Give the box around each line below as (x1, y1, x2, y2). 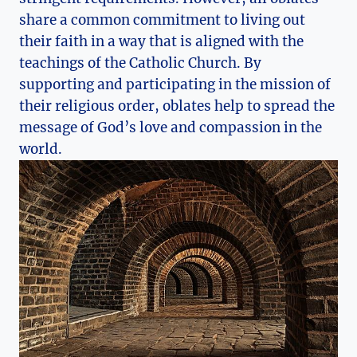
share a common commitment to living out (19, 10, 305, 29)
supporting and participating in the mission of (19, 75, 331, 93)
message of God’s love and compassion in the (19, 118, 322, 136)
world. (19, 139, 62, 158)
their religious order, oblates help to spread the (19, 96, 335, 115)
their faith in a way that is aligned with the (19, 32, 304, 50)
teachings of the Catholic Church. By (19, 53, 261, 72)
